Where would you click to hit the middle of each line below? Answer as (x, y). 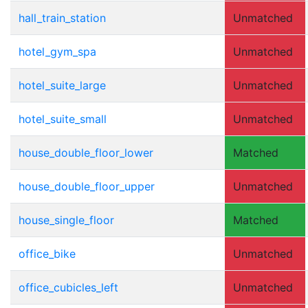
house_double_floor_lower (86, 152)
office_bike (47, 253)
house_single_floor (66, 220)
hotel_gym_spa (57, 51)
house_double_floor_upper (87, 186)
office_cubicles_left (68, 287)
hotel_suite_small (63, 119)
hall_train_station (62, 18)
